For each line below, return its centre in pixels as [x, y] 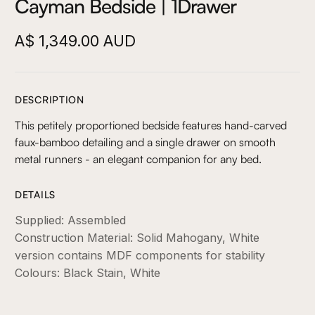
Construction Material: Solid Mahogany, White [137, 237]
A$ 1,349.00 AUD [75, 40]
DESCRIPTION [50, 99]
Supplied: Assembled [70, 220]
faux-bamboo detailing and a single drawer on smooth [145, 142]
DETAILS [35, 194]
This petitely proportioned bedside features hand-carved [151, 125]
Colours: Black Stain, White [88, 272]
